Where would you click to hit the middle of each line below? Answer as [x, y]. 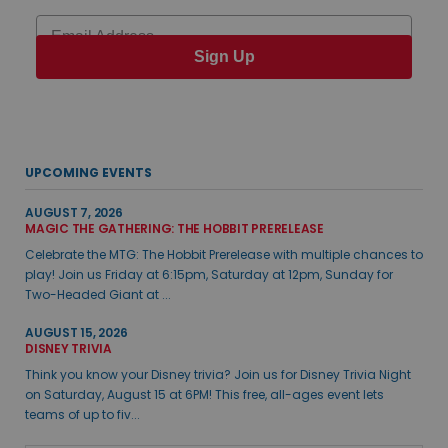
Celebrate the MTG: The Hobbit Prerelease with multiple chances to [224, 254]
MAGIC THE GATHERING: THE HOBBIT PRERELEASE [174, 228]
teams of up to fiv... [82, 414]
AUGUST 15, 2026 [76, 332]
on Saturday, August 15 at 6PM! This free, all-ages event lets [204, 394]
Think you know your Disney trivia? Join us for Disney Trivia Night [218, 374]
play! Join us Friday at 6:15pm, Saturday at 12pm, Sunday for [209, 274]
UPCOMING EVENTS [88, 172]
